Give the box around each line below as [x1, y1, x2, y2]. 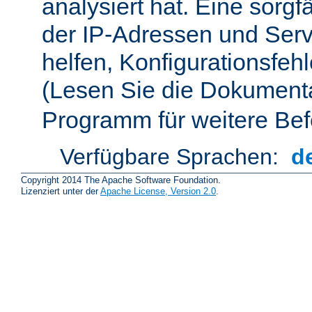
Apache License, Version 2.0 [100, 186, 216, 197]
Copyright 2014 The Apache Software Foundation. [21, 175, 221, 186]
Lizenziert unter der [21, 186, 100, 197]
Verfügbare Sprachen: [60, 144, 286, 170]
